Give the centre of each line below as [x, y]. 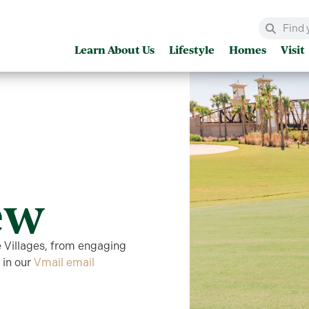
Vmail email [64, 263]
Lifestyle [192, 50]
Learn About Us [114, 50]
